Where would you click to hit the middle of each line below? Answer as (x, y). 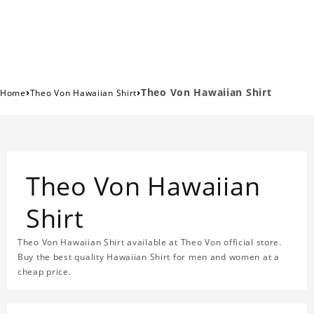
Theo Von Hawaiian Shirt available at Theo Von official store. (150, 243)
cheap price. (45, 272)
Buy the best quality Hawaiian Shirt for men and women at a (149, 257)
